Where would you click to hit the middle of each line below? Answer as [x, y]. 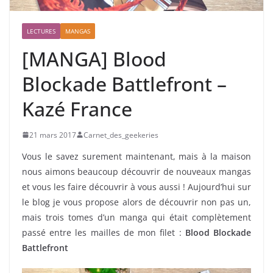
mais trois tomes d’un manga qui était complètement [136, 217]
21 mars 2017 [53, 135]
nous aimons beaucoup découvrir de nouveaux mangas [136, 171]
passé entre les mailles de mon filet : [104, 232]
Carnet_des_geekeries [121, 135]
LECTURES [41, 31]
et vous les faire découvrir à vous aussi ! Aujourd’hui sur [136, 186]
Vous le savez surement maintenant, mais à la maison [136, 156]
